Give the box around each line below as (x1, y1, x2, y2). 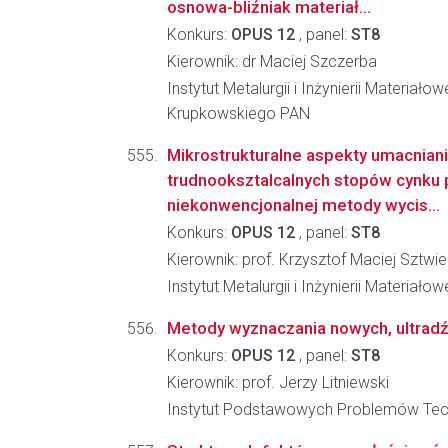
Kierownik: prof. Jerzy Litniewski (167, 373, 389, 392)
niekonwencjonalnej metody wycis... (167, 195, 440, 215)
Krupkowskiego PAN (167, 104, 310, 123)
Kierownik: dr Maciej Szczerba (167, 52, 377, 71)
